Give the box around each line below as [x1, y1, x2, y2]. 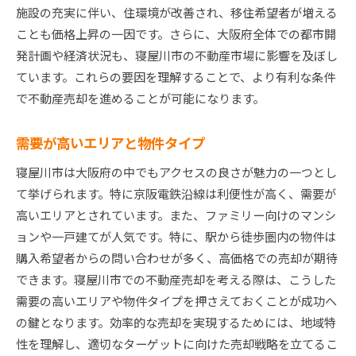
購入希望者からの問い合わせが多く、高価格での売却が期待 [16, 250, 338, 267]
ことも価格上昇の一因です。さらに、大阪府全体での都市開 [16, 25, 336, 43]
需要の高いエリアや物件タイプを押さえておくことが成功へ [16, 292, 337, 310]
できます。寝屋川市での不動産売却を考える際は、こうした [16, 271, 336, 288]
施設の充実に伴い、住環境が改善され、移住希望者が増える [16, 4, 338, 21]
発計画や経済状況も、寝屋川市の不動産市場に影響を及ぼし [16, 47, 338, 64]
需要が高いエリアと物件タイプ [16, 133, 205, 153]
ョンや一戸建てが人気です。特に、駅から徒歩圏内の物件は [16, 228, 336, 246]
